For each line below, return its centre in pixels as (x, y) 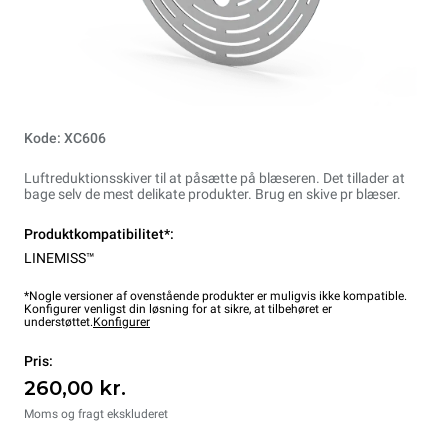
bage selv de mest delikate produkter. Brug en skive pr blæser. (212, 194)
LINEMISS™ (59, 258)
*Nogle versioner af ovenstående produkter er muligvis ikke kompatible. (215, 296)
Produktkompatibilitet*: (99, 234)
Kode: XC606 (65, 138)
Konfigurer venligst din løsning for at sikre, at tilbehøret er (178, 309)
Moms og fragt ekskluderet (96, 414)
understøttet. (58, 322)
